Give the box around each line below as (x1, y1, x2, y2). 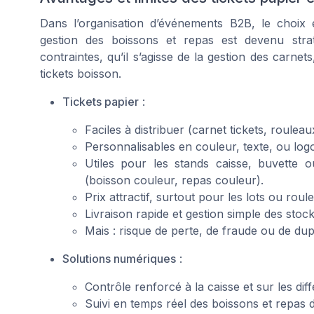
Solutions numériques (62, 252, 176, 266)
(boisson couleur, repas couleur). (85, 173, 264, 188)
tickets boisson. (40, 67, 121, 81)
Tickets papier (62, 95, 139, 109)
